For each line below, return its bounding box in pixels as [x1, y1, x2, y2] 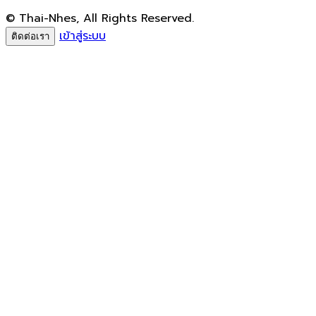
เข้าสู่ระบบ [59, 27, 106, 44]
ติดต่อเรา [11, 30, 49, 42]
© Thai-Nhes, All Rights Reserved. [6, 9, 194, 27]
